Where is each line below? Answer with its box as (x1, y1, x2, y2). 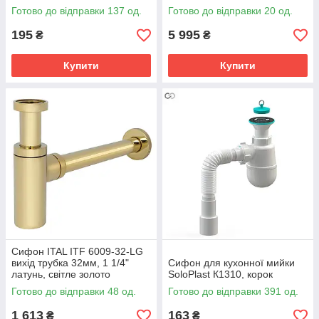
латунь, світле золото (11, 268, 110, 280)
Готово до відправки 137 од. (11, 5, 142, 16)
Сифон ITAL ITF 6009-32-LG (11, 246, 143, 257)
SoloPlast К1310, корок (168, 268, 273, 280)
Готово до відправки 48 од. (11, 286, 136, 297)
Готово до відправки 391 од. (168, 286, 298, 297)
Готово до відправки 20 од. (168, 5, 293, 16)
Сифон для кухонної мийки (168, 257, 295, 268)
